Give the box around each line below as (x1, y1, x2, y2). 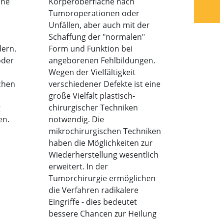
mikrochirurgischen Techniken (48, 125, 161, 137)
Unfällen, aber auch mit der (48, 19, 150, 30)
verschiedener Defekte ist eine (48, 78, 161, 89)
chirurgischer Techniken (48, 102, 138, 113)
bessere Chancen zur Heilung (48, 208, 157, 219)
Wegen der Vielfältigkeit (48, 66, 136, 78)
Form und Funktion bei (48, 43, 133, 54)
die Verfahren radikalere (48, 184, 138, 195)
